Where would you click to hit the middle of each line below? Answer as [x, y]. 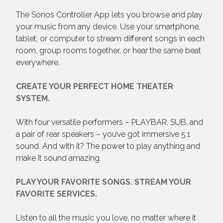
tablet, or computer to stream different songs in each [110, 39]
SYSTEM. [33, 98]
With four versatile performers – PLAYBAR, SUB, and [110, 122]
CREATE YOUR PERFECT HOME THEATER [95, 86]
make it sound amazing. [58, 158]
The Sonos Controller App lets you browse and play [109, 15]
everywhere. [38, 62]
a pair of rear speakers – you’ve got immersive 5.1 [103, 134]
